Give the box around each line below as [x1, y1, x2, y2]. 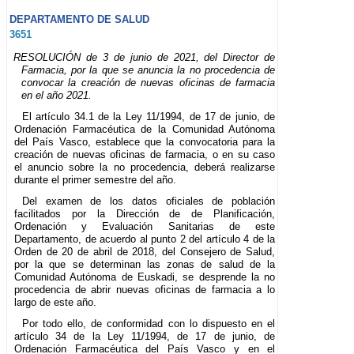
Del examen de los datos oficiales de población [21, 194, 276, 207]
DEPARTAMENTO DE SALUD [9, 13, 149, 25]
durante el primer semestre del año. [14, 173, 176, 186]
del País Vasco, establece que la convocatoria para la [14, 135, 276, 148]
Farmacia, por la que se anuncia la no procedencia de [21, 63, 276, 76]
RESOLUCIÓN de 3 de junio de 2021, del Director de [13, 51, 276, 63]
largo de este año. [14, 296, 96, 308]
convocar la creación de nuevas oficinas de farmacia [21, 76, 276, 88]
